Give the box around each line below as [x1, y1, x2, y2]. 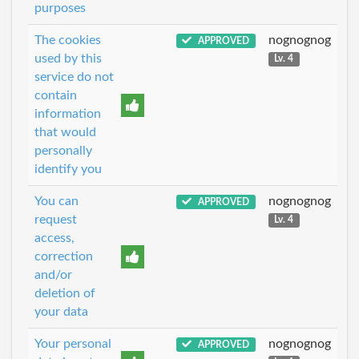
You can [34, 194, 79, 208]
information [34, 107, 101, 120]
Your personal [34, 337, 111, 350]
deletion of [34, 286, 95, 300]
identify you [34, 162, 102, 175]
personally [34, 143, 92, 157]
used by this [34, 51, 102, 65]
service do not [34, 70, 114, 83]
